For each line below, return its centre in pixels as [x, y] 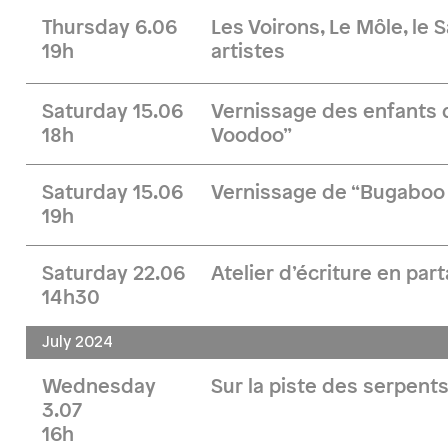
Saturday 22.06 [113, 274]
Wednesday [99, 387]
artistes [248, 52]
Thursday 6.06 [109, 28]
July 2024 [77, 342]
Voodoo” [252, 136]
